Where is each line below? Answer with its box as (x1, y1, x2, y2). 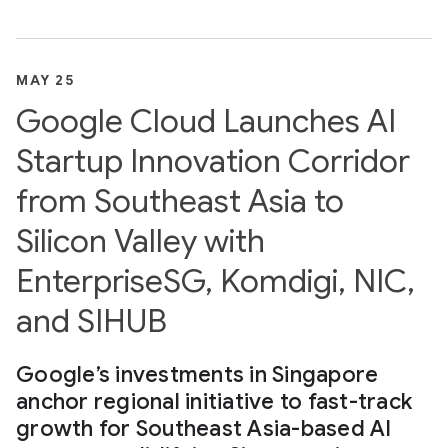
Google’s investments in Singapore (16, 361, 379, 388)
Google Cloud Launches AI (16, 101, 396, 141)
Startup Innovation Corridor (16, 141, 410, 181)
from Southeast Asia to (16, 181, 344, 221)
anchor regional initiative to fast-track (16, 388, 412, 415)
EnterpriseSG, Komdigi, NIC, (16, 261, 415, 301)
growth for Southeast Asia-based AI (16, 415, 392, 442)
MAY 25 (16, 71, 74, 89)
